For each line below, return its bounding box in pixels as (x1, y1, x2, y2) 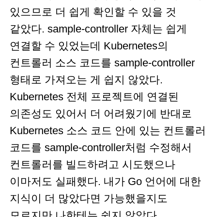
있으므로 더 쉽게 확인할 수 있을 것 (10, 6, 176, 18)
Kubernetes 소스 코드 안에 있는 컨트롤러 (10, 124, 206, 137)
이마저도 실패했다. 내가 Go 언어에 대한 (10, 175, 201, 188)
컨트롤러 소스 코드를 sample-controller (10, 57, 195, 69)
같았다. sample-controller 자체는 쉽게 (10, 23, 187, 35)
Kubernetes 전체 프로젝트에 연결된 (10, 91, 179, 103)
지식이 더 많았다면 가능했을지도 (10, 192, 168, 205)
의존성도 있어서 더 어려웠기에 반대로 (10, 108, 192, 120)
